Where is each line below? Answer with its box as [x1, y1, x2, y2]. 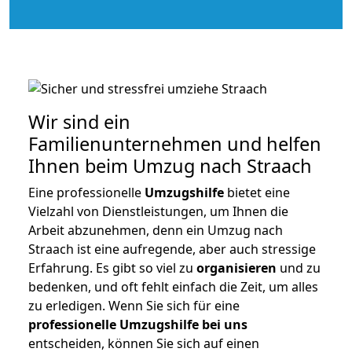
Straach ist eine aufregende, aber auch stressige [28, 240, 316, 258]
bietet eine [224, 183, 290, 201]
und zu [277, 258, 321, 277]
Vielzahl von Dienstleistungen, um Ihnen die [28, 202, 288, 220]
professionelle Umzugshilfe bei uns [28, 315, 247, 333]
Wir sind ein [28, 108, 130, 134]
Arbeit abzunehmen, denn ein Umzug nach [28, 221, 283, 239]
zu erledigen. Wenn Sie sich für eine [28, 296, 240, 314]
